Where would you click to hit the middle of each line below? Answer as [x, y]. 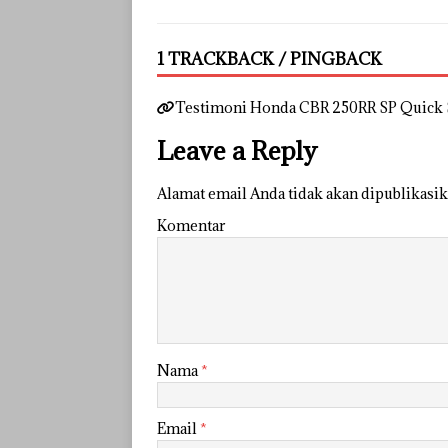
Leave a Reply [237, 150]
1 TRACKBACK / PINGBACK [269, 58]
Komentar [191, 225]
